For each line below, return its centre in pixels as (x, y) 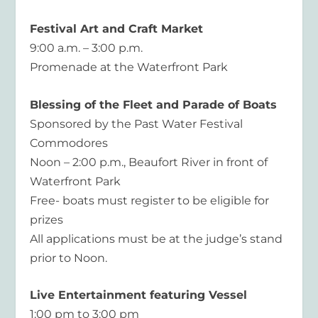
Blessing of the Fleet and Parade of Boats (154, 104)
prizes (47, 219)
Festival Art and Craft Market (117, 28)
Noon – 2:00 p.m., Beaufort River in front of (149, 162)
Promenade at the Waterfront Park (129, 67)
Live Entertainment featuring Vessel (139, 295)
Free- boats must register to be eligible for (150, 200)
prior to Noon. (69, 258)
